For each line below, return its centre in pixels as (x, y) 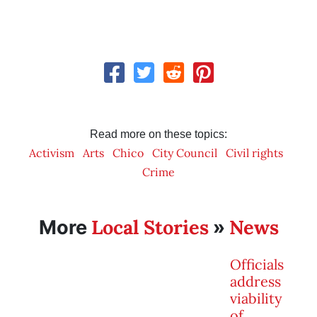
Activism (51, 153)
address (255, 282)
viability (256, 299)
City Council (184, 153)
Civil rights (254, 153)
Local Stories (150, 227)
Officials (257, 265)
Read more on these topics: (158, 134)
